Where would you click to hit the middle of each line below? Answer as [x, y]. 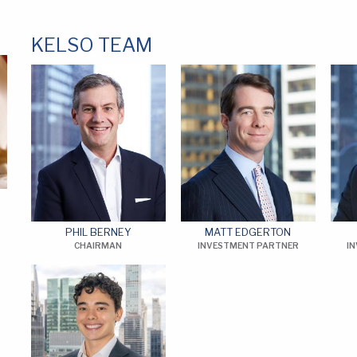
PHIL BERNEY [98, 232]
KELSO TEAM [91, 45]
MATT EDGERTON [248, 232]
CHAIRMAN [98, 245]
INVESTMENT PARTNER [248, 245]
